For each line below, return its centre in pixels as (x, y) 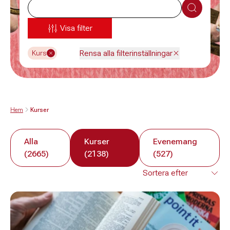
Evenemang (175, 141)
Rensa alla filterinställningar (126, 53)
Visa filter (76, 28)
